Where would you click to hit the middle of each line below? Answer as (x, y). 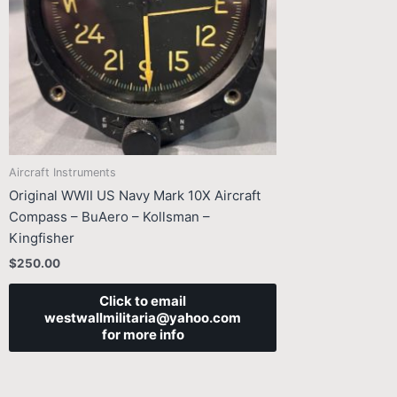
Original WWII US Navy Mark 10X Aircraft (135, 196)
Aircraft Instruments (62, 172)
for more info (143, 334)
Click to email (143, 300)
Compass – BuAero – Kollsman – (109, 217)
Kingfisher (42, 238)
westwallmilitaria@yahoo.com (143, 317)
